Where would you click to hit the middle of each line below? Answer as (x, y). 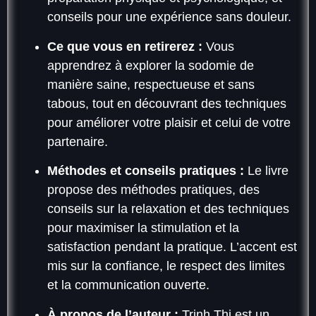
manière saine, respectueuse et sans (151, 84)
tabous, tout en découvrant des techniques (167, 103)
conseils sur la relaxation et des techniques (168, 209)
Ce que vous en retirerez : (125, 46)
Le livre (266, 171)
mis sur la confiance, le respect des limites (166, 266)
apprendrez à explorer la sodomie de (151, 65)
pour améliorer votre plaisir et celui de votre (169, 122)
